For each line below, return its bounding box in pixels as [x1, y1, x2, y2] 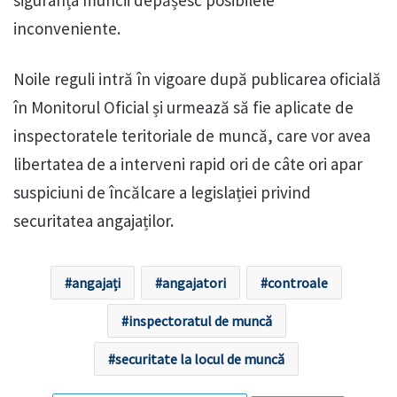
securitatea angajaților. [13, 209, 174, 231]
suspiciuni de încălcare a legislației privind [13, 181, 311, 203]
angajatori [162, 273, 226, 292]
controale [268, 273, 328, 292]
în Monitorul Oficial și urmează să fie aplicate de [13, 96, 354, 118]
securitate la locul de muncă [115, 349, 284, 368]
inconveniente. [13, 17, 121, 39]
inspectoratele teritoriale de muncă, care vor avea [13, 124, 370, 146]
